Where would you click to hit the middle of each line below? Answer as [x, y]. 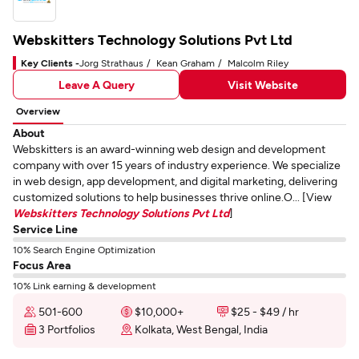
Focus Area [42, 265]
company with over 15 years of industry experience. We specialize [177, 165]
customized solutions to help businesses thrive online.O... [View [172, 197]
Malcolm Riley [258, 63]
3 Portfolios [67, 329]
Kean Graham [186, 63]
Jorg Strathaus [111, 63]
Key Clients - [50, 63]
